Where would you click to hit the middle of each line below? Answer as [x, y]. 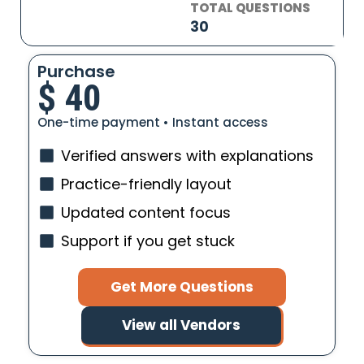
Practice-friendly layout [146, 184]
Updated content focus [145, 212]
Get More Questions [182, 287]
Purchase [76, 71]
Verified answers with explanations [187, 156]
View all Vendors [181, 325]
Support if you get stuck [147, 241]
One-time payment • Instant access [153, 122]
